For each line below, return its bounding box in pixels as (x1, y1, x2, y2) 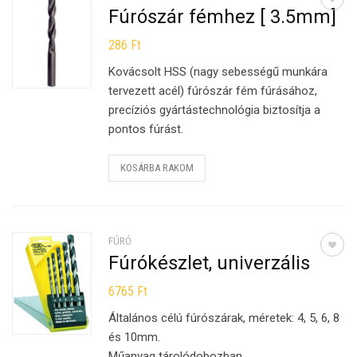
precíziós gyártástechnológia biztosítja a (108, 103, 321, 117)
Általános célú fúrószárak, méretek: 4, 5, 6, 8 (108, 311, 340, 325)
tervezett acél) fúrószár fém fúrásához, (108, 84, 318, 98)
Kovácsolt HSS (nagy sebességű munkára (108, 65, 328, 79)
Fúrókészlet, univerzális (108, 252, 311, 274)
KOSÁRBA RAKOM (120, 162, 194, 174)
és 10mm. (108, 330, 161, 344)
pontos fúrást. (108, 122, 184, 136)
